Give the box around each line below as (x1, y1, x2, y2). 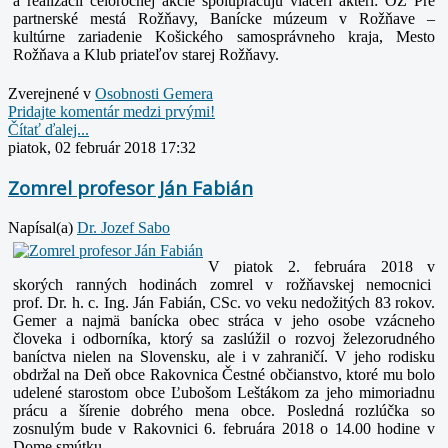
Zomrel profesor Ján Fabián (8, 175, 253, 201)
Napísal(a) (8, 219, 77, 237)
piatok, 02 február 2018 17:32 (8, 138, 196, 156)
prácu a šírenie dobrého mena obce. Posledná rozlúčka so (13, 402, 435, 420)
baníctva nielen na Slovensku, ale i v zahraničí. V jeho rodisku (13, 348, 435, 366)
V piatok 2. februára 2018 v (208, 258, 435, 276)
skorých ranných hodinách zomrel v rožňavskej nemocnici (13, 276, 435, 294)
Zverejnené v (8, 84, 91, 102)
